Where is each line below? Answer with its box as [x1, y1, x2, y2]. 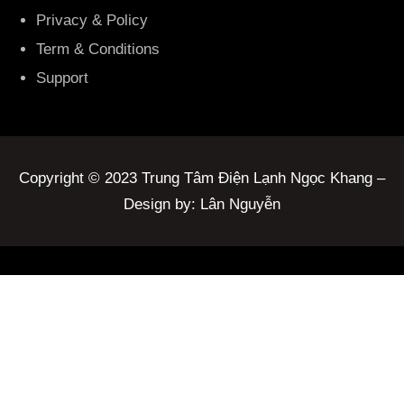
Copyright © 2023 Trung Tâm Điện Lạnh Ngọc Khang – [19, 169, 385, 187]
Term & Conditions [36, 40, 160, 58]
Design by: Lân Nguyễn [124, 195, 280, 213]
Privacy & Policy [36, 11, 148, 29]
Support [36, 69, 88, 87]
